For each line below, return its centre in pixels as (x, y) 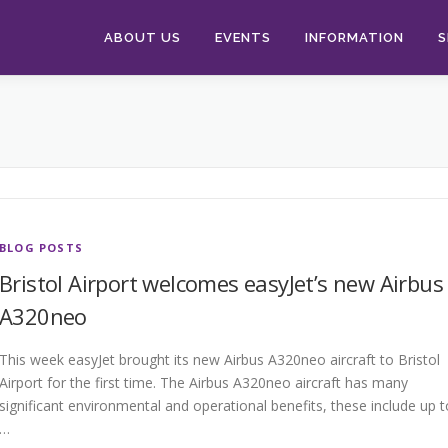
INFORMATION (354, 37)
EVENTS (243, 37)
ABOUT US (142, 37)
